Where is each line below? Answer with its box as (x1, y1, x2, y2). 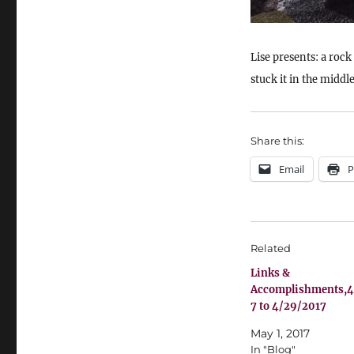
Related (250, 242, 291, 254)
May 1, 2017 (250, 326, 310, 341)
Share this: (250, 134, 304, 147)
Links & (250, 266, 290, 280)
